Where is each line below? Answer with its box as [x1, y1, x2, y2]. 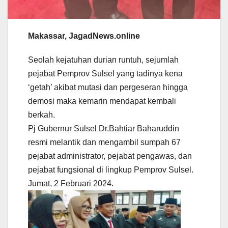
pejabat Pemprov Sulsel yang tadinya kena [28, 69, 183, 78]
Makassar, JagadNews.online [28, 32, 140, 41]
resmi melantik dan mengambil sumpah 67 [28, 138, 181, 147]
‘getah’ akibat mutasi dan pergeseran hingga [28, 83, 188, 92]
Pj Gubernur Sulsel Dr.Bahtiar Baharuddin [28, 124, 179, 133]
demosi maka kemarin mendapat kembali [28, 97, 176, 106]
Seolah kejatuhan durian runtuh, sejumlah [28, 55, 179, 65]
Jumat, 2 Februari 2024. [28, 179, 113, 188]
